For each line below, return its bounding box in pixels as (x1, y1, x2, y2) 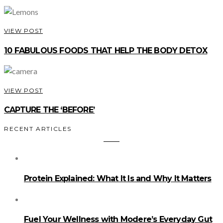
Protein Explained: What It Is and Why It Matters (24, 173, 212, 183)
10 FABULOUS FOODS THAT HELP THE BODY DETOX (4, 45, 208, 55)
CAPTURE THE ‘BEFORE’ (4, 105, 95, 115)
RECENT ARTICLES (4, 125, 72, 133)
